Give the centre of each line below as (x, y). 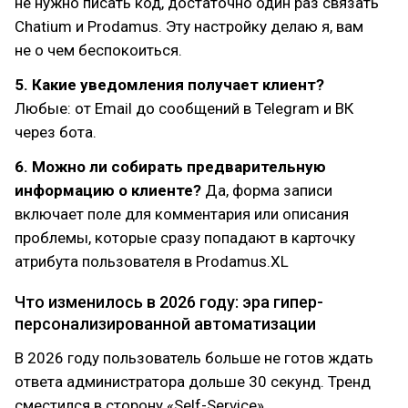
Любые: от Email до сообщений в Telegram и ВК (184, 108)
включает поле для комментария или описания (182, 214)
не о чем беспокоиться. (98, 50)
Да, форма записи (267, 190)
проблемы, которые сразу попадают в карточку (185, 238)
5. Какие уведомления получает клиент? (169, 85)
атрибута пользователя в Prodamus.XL (152, 261)
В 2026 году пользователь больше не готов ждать (194, 358)
